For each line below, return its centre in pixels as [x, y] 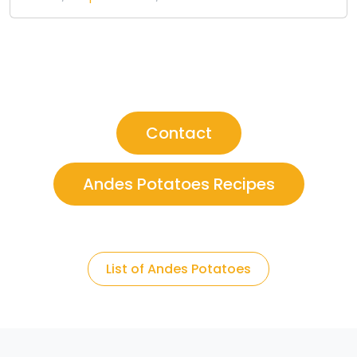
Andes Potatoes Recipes [178, 184]
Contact [178, 133]
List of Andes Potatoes [178, 269]
